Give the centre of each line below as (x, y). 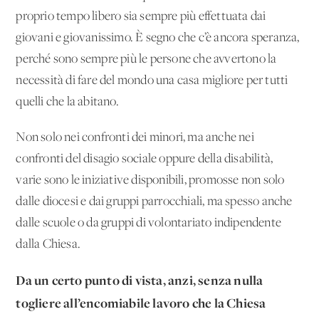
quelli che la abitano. (67, 102)
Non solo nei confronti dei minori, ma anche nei (135, 137)
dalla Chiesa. (48, 244)
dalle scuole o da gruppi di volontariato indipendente (149, 223)
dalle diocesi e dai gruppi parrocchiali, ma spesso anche (154, 202)
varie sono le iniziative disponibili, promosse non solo (150, 180)
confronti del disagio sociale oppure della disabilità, (145, 159)
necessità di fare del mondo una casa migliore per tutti (152, 80)
